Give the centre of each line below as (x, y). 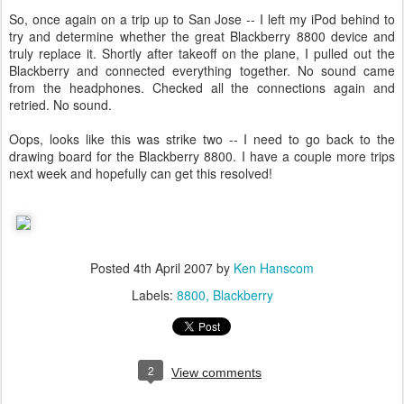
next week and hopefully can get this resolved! (141, 173)
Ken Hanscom (274, 268)
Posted (112, 268)
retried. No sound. (60, 105)
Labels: (154, 295)
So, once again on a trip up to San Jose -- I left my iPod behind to (202, 19)
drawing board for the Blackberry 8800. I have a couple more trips (202, 156)
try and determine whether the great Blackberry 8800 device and (202, 36)
